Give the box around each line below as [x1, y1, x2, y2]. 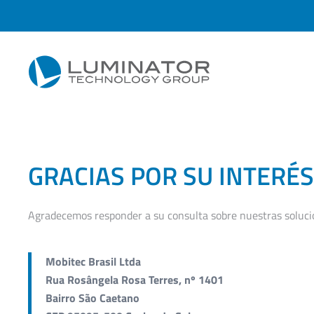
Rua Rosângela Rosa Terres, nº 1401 [46, 271, 224, 288]
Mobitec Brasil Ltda [46, 252, 141, 270]
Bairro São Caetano [46, 289, 139, 306]
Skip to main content [25, 26, 127, 39]
